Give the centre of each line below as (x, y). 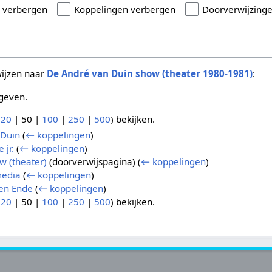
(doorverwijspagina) (92, 162)
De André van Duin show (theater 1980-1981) (150, 74)
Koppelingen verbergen (125, 9)
